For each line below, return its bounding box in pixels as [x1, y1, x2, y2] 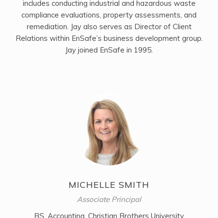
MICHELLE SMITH [69, 179, 149, 190]
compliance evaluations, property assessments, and [21, 10, 197, 19]
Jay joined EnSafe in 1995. [65, 45, 153, 54]
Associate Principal [77, 194, 141, 204]
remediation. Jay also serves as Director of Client [26, 21, 192, 31]
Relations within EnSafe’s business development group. [15, 33, 203, 43]
